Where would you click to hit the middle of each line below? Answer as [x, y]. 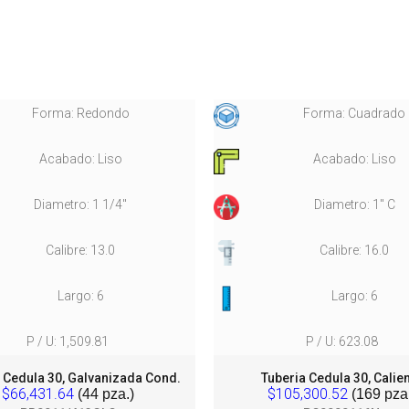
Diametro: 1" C [354, 204]
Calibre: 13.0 [80, 250]
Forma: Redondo [80, 113]
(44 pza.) [104, 394]
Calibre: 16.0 [354, 250]
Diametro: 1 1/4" [80, 204]
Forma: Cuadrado [354, 113]
